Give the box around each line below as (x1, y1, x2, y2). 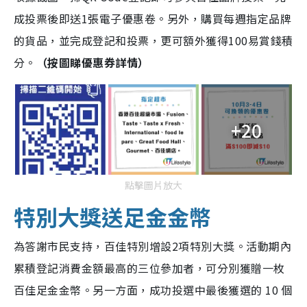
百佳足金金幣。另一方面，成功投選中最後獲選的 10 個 (14, 282, 293, 299)
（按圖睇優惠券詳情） (36, 54, 149, 71)
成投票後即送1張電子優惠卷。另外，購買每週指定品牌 (14, 10, 291, 27)
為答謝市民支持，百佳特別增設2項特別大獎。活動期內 (14, 238, 292, 255)
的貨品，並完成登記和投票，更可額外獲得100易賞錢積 (14, 32, 293, 49)
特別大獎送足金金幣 (14, 201, 211, 233)
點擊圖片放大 (125, 178, 182, 193)
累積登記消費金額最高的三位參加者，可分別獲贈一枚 (14, 260, 285, 277)
